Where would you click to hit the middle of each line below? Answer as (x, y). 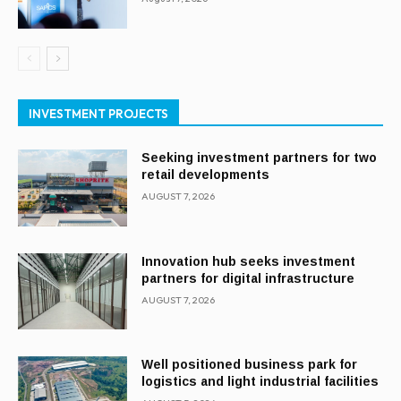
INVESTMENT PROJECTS (98, 113)
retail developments (206, 174)
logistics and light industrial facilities (260, 382)
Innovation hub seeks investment (249, 261)
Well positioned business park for (250, 365)
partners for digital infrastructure (248, 278)
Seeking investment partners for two (260, 157)
